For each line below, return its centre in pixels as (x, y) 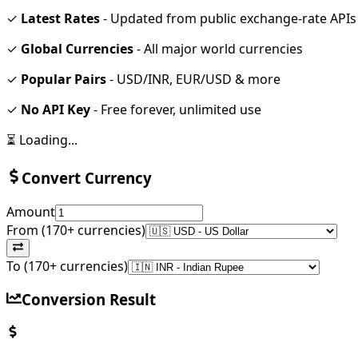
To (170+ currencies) (67, 266)
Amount (31, 211)
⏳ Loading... (42, 140)
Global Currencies (77, 49)
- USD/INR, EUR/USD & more (195, 80)
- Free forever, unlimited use (176, 110)
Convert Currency (86, 177)
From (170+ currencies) (76, 230)
